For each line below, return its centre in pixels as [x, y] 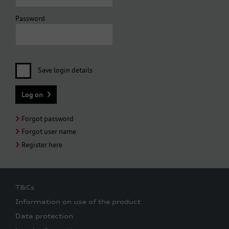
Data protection [44, 216]
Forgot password [48, 118]
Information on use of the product [78, 202]
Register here [42, 144]
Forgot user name [49, 132]
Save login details [64, 70]
